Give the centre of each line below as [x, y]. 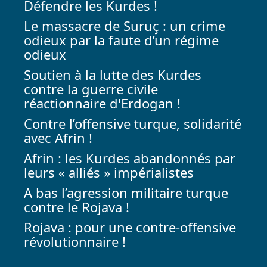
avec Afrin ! [58, 138]
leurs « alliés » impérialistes [109, 173]
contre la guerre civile [91, 89]
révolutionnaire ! [75, 242]
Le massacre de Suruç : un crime [125, 26]
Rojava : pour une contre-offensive [130, 227]
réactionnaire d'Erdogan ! [102, 103]
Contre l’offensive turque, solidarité [133, 124]
